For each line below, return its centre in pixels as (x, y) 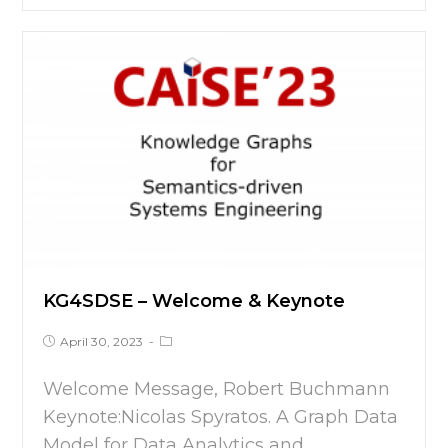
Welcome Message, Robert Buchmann (219, 389)
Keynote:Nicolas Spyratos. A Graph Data (221, 417)
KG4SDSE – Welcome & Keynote (194, 301)
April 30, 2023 (102, 342)
